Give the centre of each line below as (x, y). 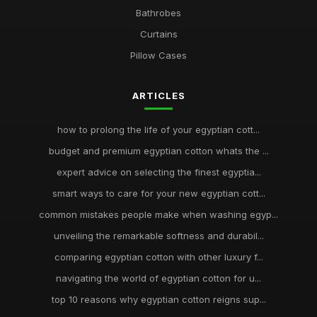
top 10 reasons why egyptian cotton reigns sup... (158, 299)
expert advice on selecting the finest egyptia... (158, 172)
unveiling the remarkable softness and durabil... (158, 236)
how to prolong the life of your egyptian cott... (158, 129)
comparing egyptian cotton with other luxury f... (158, 257)
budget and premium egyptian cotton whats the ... (158, 151)
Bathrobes (158, 13)
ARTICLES (158, 96)
